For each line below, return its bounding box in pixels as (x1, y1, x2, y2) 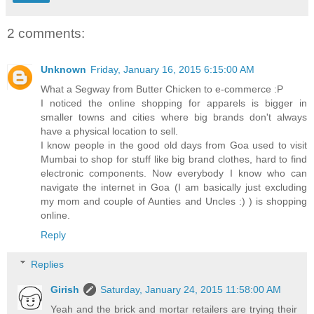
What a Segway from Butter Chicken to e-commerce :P (41, 83, 283, 95)
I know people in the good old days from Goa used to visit (41, 139, 307, 151)
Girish (50, 283, 80, 295)
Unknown (41, 64, 86, 76)
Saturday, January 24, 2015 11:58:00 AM (100, 283, 282, 295)
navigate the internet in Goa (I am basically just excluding (41, 182, 307, 193)
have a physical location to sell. (41, 125, 178, 137)
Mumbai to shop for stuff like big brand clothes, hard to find (41, 153, 307, 165)
